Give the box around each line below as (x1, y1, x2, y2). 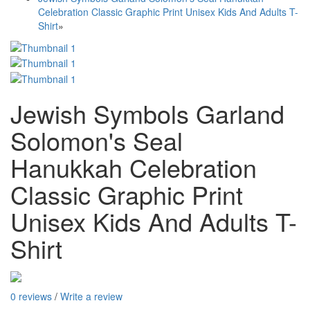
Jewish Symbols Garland (10, 95, 284, 131)
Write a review (60, 289, 122, 303)
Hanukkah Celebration (10, 149, 257, 185)
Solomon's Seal (10, 122, 183, 158)
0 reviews (10, 289, 52, 303)
